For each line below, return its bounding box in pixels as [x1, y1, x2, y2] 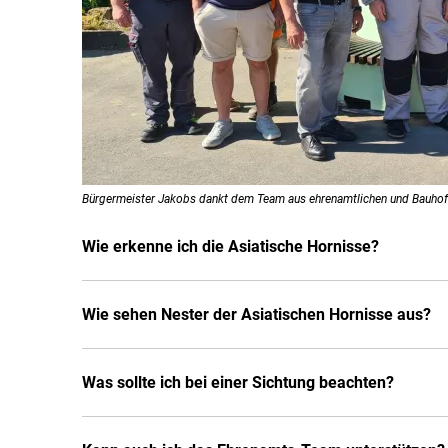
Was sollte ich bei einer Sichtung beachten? [82, 373, 394, 392]
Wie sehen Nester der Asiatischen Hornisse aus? [82, 305, 431, 324]
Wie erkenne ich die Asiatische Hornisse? [82, 237, 379, 256]
